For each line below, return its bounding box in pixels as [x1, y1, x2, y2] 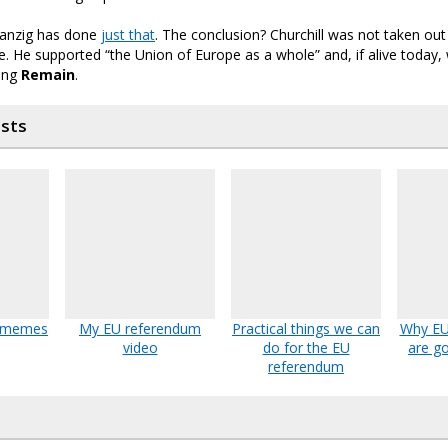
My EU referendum [79, 319, 201, 339]
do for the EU [262, 338, 350, 358]
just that [101, 25, 155, 45]
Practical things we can [232, 319, 380, 339]
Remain [21, 65, 75, 85]
